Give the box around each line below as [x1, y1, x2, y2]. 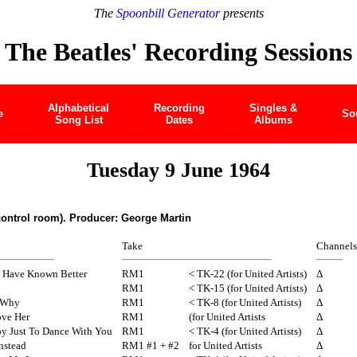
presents [219, 6, 264, 20]
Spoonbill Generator [116, 6, 220, 20]
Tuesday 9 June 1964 [87, 158, 270, 182]
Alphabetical [48, 101, 109, 114]
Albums [254, 113, 292, 126]
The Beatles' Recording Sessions [5, 37, 352, 67]
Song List [54, 113, 103, 126]
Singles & [249, 101, 297, 114]
